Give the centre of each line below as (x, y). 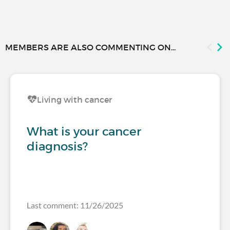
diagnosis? (57, 147)
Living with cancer (74, 100)
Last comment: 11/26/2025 (102, 205)
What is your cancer (84, 132)
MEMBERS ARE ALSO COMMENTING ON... (90, 47)
